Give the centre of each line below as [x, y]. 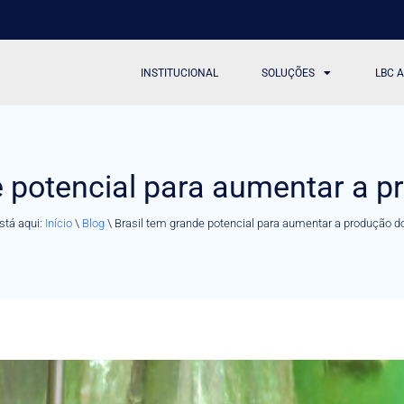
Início [58, 223]
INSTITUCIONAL [180, 73]
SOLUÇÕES [289, 73]
